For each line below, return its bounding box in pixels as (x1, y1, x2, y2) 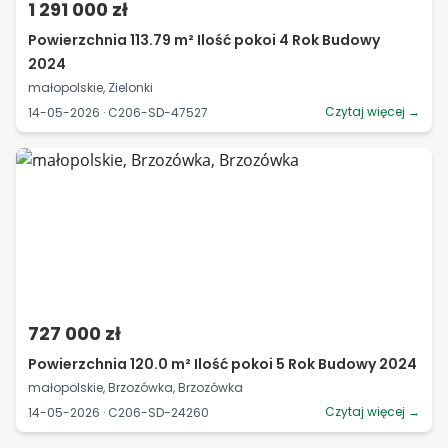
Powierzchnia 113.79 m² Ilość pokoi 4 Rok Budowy (28, 30, 380, 50)
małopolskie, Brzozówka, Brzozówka (28, 379, 243, 396)
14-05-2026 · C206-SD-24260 (28, 403, 209, 421)
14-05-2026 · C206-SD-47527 (28, 103, 208, 121)
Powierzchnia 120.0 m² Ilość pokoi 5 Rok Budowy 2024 (28, 354, 417, 374)
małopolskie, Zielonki (28, 79, 153, 96)
